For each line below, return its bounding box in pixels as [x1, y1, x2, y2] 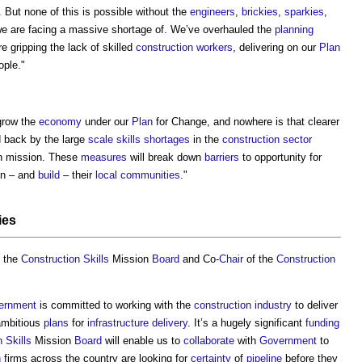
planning [275, 23, 314, 36]
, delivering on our [233, 40, 319, 53]
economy [39, 115, 82, 128]
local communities [95, 168, 180, 181]
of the [243, 252, 276, 265]
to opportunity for [239, 150, 322, 163]
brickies [242, 5, 278, 18]
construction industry [194, 298, 292, 311]
